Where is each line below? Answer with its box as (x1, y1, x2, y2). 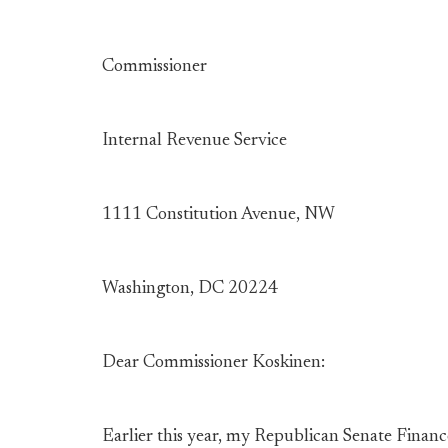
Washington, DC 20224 (102, 280, 278, 298)
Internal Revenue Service (102, 132, 287, 150)
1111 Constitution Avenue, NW (102, 206, 335, 224)
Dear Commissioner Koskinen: (102, 354, 325, 372)
